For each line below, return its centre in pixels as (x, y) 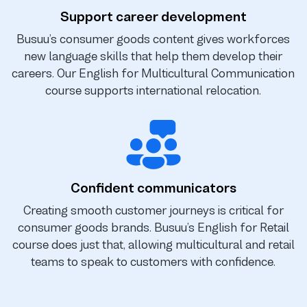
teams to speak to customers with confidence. (153, 261)
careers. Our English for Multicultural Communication (153, 73)
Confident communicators (153, 188)
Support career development (153, 16)
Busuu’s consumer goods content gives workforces (153, 39)
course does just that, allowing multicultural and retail (153, 244)
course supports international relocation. (153, 90)
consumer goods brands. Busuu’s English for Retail (153, 227)
